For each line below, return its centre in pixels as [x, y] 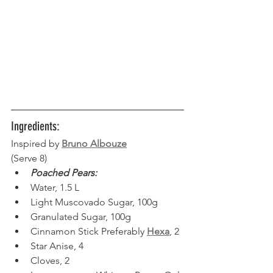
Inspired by [35, 144]
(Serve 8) [30, 158]
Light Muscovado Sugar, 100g [97, 202]
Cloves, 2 [52, 261]
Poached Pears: [64, 173]
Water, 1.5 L [57, 188]
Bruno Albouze [94, 144]
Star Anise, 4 [57, 246]
